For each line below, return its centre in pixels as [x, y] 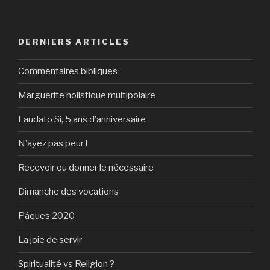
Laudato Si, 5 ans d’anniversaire [82, 120]
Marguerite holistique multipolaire [87, 96]
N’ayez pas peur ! [53, 144]
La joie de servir [50, 240]
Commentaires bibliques [68, 71]
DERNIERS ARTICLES [74, 42]
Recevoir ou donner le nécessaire [86, 168]
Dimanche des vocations [68, 192]
